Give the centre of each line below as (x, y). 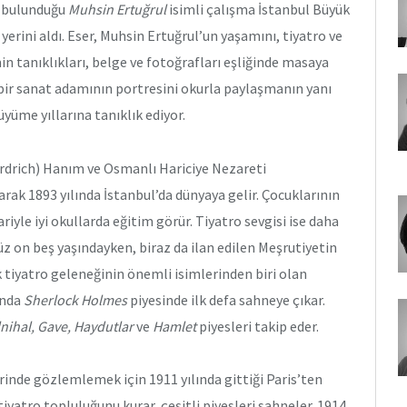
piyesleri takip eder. (259, 326)
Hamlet (174, 326)
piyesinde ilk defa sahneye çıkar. (226, 299)
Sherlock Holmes (75, 299)
